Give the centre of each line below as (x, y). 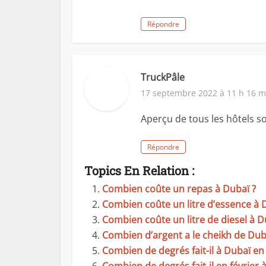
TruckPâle (163, 77)
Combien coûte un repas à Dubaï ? (179, 189)
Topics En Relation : (139, 170)
